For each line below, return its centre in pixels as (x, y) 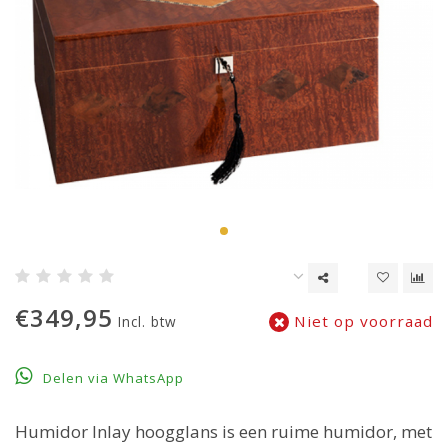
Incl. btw (147, 322)
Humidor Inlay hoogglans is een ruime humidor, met (223, 432)
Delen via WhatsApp (111, 378)
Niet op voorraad (361, 321)
